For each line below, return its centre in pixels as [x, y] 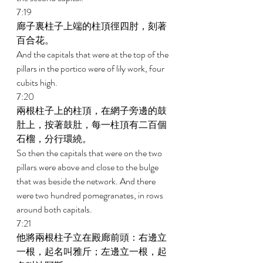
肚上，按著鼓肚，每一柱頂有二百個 [92, 125]
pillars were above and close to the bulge [88, 167]
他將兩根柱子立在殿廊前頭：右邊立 [92, 237]
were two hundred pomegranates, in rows [91, 195]
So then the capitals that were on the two [90, 153]
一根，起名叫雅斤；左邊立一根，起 [92, 252]
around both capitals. [55, 209]
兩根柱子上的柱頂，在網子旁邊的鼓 [92, 111]
